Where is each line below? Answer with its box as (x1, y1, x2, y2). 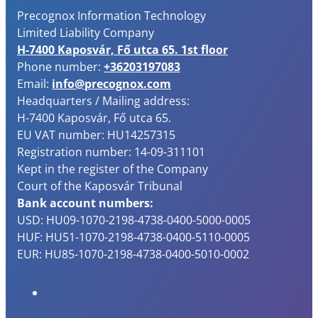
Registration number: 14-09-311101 (17, 144, 205, 160)
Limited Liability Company (17, 25, 154, 41)
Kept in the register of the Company (17, 161, 208, 177)
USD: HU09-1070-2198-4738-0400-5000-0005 (17, 212, 251, 229)
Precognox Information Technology (17, 8, 206, 24)
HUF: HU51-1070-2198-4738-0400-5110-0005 (17, 229, 250, 246)
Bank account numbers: (17, 195, 153, 212)
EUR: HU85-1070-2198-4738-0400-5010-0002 (17, 246, 249, 263)
